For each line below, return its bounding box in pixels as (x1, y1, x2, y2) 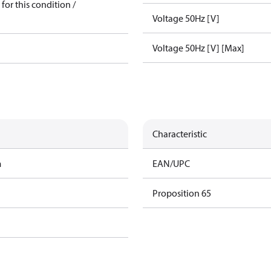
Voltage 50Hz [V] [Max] (152, 42, 244, 54)
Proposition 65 (152, 187, 211, 199)
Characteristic (152, 128, 207, 140)
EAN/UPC (152, 157, 190, 169)
